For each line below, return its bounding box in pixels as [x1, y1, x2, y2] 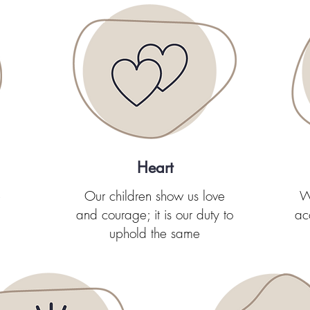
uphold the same [109, 224, 200, 242]
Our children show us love [84, 187, 225, 205]
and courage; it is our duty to [76, 206, 233, 224]
